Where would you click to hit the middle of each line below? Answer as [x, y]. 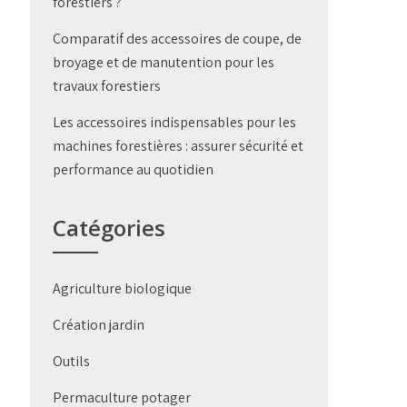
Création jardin [99, 325]
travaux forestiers [107, 86]
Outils [72, 361]
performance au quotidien [134, 169]
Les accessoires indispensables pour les [175, 122]
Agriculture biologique [123, 288]
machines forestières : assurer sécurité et [179, 146]
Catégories [109, 228]
